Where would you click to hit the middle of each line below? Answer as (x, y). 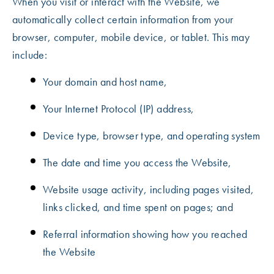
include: (30, 55)
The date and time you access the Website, (137, 162)
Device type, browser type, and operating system (152, 135)
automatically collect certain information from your (123, 19)
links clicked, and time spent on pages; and (138, 207)
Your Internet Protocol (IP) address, (119, 109)
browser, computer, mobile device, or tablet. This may (131, 37)
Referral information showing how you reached (145, 234)
